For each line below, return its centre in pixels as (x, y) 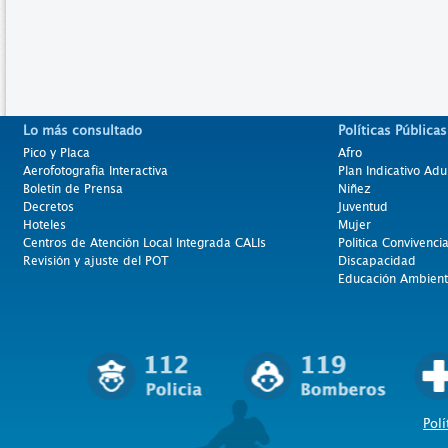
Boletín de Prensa (73, 188)
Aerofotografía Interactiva (95, 170)
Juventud (363, 206)
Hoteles (44, 224)
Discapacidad (377, 260)
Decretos (48, 206)
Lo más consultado (82, 130)
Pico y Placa (56, 152)
